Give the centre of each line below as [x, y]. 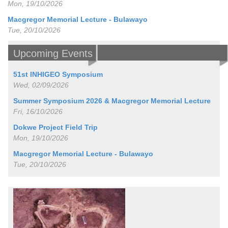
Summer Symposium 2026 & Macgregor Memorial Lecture [112, 101]
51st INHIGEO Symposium [58, 75]
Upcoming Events [53, 54]
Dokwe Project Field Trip [55, 127]
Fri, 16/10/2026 [38, 112]
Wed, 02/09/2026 [41, 85]
